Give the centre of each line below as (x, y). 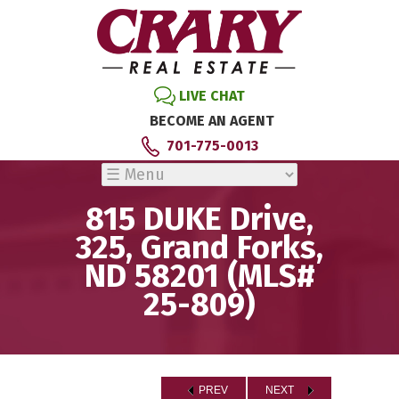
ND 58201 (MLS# (199, 276)
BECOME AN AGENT (212, 120)
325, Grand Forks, (199, 248)
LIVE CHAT (212, 95)
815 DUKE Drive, (199, 219)
